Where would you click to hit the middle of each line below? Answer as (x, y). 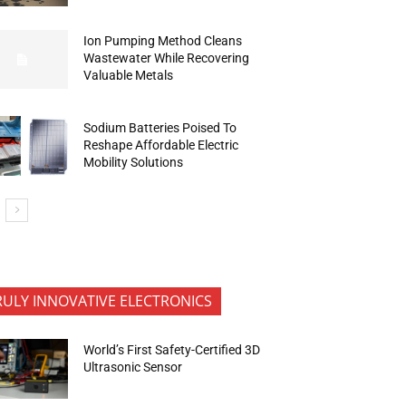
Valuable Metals (129, 75)
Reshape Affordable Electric (161, 145)
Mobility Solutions (134, 162)
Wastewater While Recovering (167, 58)
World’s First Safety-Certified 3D (172, 350)
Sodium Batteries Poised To (160, 127)
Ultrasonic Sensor (135, 367)
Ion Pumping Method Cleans (163, 40)
